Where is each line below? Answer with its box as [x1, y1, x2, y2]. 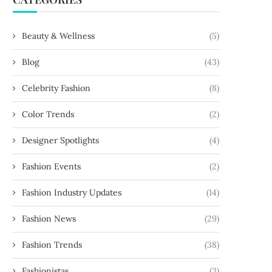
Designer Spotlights [22, 134, 99, 146]
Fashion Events [22, 160, 81, 172]
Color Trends [22, 108, 74, 120]
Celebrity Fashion [22, 82, 90, 93]
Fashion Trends [22, 239, 82, 250]
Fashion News [22, 212, 76, 224]
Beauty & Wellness [22, 30, 95, 41]
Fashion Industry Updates [22, 186, 121, 198]
